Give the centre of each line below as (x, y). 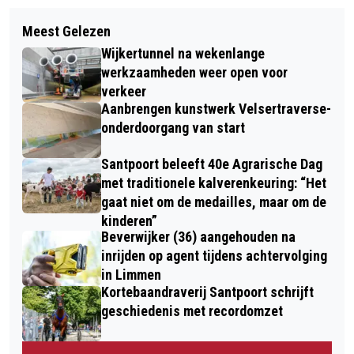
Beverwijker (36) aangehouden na (198, 236)
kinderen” (129, 220)
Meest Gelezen (66, 31)
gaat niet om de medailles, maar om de (214, 201)
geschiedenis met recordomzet (192, 311)
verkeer (124, 91)
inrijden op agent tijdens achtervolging (214, 255)
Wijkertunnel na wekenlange (183, 53)
